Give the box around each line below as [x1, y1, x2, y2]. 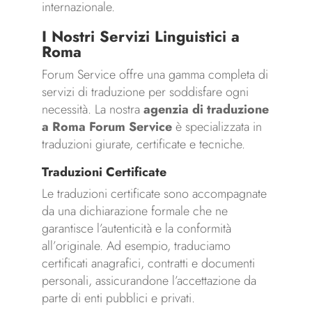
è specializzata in [171, 118, 262, 136]
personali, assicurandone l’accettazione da [41, 272, 256, 290]
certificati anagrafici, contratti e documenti [41, 254, 255, 273]
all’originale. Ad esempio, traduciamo [41, 237, 231, 256]
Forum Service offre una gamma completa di [41, 65, 268, 84]
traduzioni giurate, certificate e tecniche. [41, 135, 245, 154]
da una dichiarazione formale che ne [41, 202, 228, 221]
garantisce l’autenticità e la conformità [41, 219, 231, 238]
